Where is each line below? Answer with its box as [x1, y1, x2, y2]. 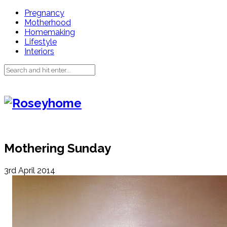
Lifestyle [24, 37, 57, 47]
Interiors [24, 47, 54, 56]
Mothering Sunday [4, 140, 111, 156]
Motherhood [24, 18, 71, 27]
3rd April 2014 [4, 165, 55, 175]
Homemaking [24, 27, 75, 37]
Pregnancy [24, 8, 64, 18]
